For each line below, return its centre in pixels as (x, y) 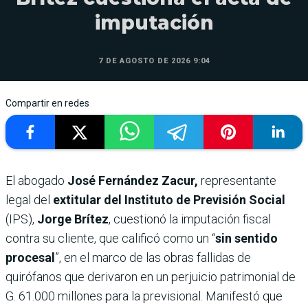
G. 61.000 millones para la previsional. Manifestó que (144, 296)
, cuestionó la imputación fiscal (190, 219)
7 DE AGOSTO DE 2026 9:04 (154, 60)
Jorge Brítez (71, 219)
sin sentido (246, 238)
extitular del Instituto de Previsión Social (169, 199)
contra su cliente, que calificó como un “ (110, 238)
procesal (30, 257)
